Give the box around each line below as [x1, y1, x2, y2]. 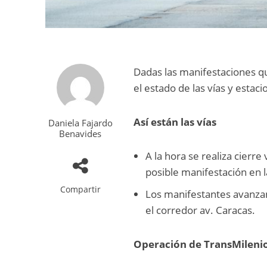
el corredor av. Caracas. [145, 203, 256, 217]
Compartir [60, 183, 101, 195]
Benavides [59, 127, 102, 139]
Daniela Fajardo [48, 116, 113, 129]
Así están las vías [133, 114, 219, 129]
